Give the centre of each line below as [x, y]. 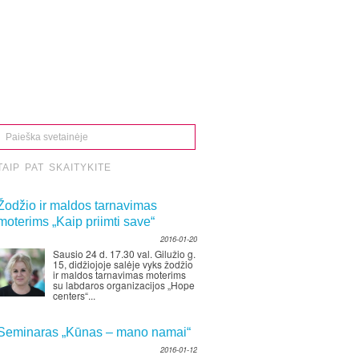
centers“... [74, 295]
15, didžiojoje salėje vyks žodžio [123, 264]
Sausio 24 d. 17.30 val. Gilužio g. [124, 254]
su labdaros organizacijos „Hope [124, 285]
